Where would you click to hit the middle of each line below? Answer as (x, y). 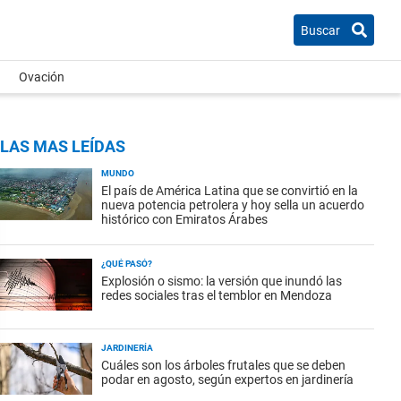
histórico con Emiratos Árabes (184, 219)
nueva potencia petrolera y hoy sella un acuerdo (233, 205)
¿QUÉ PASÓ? (127, 264)
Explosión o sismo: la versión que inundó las (222, 281)
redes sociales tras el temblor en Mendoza (217, 295)
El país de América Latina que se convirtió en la (230, 191)
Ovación (42, 77)
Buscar (320, 30)
